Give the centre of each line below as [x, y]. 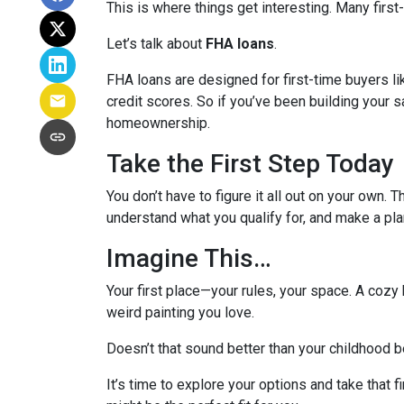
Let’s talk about [156, 44]
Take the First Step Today [250, 164]
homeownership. [158, 124]
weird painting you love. [180, 313]
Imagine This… [189, 259]
